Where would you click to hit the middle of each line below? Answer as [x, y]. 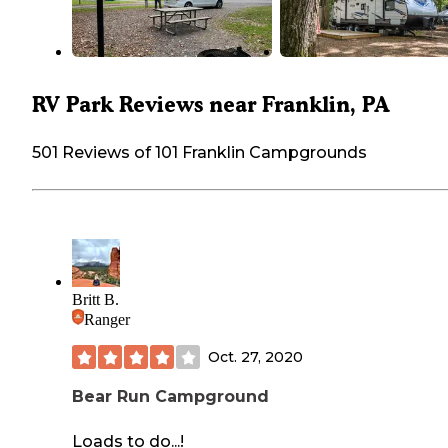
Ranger [107, 320]
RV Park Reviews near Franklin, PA [211, 105]
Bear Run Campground [170, 397]
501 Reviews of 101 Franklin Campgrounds [199, 153]
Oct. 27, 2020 [255, 356]
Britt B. [95, 300]
